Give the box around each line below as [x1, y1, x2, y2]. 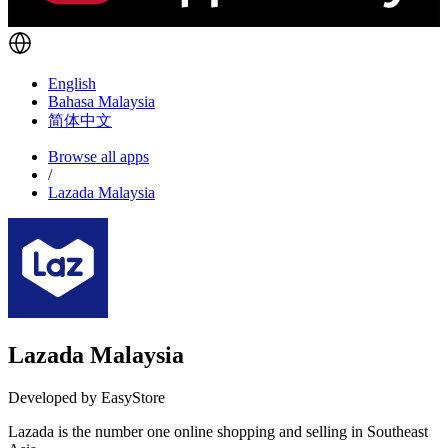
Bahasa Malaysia [48, 92, 155, 110]
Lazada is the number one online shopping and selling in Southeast [8, 422, 428, 440]
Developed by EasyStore [8, 388, 165, 406]
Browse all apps [48, 147, 149, 165]
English [48, 74, 96, 92]
